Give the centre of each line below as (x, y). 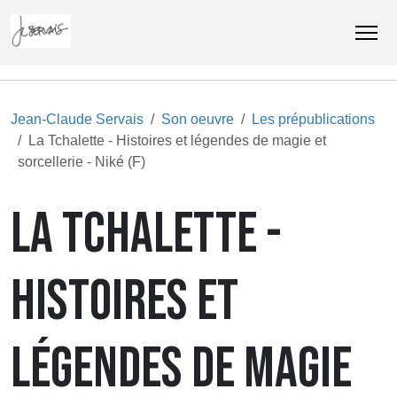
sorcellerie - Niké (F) (82, 162)
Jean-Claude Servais (77, 120)
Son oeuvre (198, 120)
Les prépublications (313, 120)
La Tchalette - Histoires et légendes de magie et (177, 141)
